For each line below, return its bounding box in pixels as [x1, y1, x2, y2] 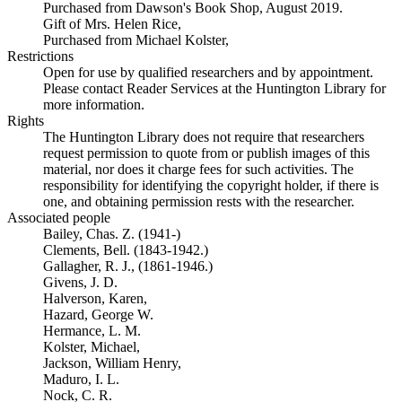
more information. [43, 97, 144, 112]
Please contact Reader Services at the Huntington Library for [43, 81, 386, 96]
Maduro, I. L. [43, 371, 119, 387]
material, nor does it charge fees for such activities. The [43, 162, 354, 177]
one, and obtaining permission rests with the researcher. [43, 194, 354, 209]
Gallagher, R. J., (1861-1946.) [43, 258, 213, 274]
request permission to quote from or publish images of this [43, 145, 370, 161]
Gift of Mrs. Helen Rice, [43, 16, 181, 31]
